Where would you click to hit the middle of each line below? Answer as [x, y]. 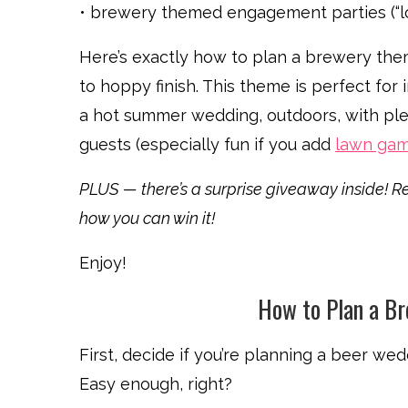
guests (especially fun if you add [207, 144]
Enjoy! [103, 263]
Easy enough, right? [156, 384]
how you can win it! [147, 218]
